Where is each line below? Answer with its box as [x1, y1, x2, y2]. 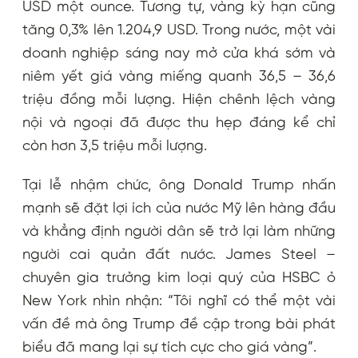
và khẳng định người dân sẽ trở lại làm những [22, 223, 336, 240]
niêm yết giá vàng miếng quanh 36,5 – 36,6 [22, 68, 336, 85]
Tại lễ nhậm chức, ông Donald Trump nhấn [22, 177, 336, 193]
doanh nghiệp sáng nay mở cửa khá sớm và [22, 45, 336, 62]
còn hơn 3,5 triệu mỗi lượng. [22, 137, 207, 154]
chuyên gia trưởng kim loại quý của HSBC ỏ [22, 269, 336, 286]
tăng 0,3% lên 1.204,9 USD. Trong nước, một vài [22, 22, 336, 38]
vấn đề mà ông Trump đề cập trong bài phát [22, 316, 336, 332]
